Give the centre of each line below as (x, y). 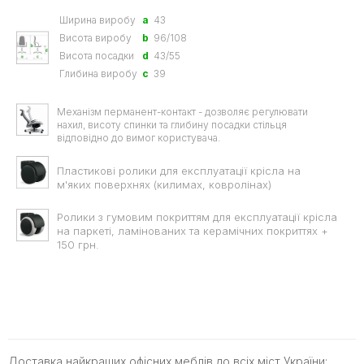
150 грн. (78, 245)
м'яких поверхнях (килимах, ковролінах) (164, 185)
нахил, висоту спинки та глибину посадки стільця (172, 125)
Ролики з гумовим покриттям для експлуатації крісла (197, 217)
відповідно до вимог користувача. (139, 138)
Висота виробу (95, 38)
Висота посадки (97, 56)
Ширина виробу (97, 20)
